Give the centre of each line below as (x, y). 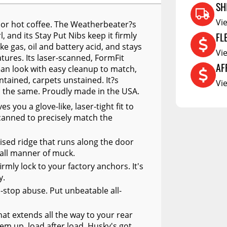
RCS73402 (80, 19)
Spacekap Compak (97, 55)
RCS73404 (80, 37)
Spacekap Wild (89, 74)
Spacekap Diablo (93, 92)
